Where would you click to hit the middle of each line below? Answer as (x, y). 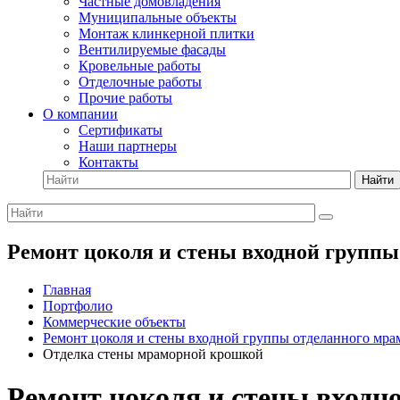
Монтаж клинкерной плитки (167, 33)
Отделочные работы (140, 82)
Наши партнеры (128, 146)
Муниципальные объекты (158, 17)
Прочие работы (125, 98)
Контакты (108, 162)
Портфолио (78, 305)
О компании (80, 114)
